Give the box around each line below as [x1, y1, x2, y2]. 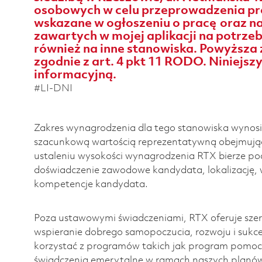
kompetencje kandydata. [34, 179, 148, 189]
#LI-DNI [34, 83, 73, 94]
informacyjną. [34, 68, 116, 81]
